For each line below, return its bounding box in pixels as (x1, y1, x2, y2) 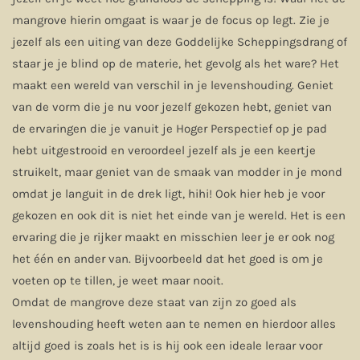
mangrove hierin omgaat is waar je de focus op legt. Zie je (12, 13, 329, 27)
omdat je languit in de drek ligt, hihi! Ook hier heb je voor (12, 186, 325, 201)
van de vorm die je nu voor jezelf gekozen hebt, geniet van (12, 100, 332, 114)
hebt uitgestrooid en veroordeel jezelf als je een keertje (12, 143, 316, 157)
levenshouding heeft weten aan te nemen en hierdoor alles (12, 317, 336, 331)
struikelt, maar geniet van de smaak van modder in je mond (12, 165, 342, 179)
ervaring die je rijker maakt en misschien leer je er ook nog (12, 230, 334, 244)
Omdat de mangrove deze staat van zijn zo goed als (12, 295, 297, 309)
